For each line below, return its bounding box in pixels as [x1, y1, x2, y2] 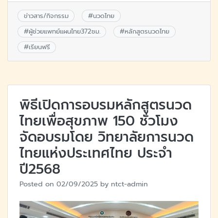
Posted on [19, 179, 56, 190]
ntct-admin [111, 179, 148, 190]
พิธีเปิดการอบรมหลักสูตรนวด [19, 94, 192, 116]
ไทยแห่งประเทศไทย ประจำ [19, 143, 172, 164]
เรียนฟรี [28, 42, 50, 52]
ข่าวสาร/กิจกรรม [23, 11, 69, 20]
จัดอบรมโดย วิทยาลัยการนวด [19, 127, 194, 148]
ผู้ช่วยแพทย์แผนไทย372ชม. [28, 26, 100, 36]
